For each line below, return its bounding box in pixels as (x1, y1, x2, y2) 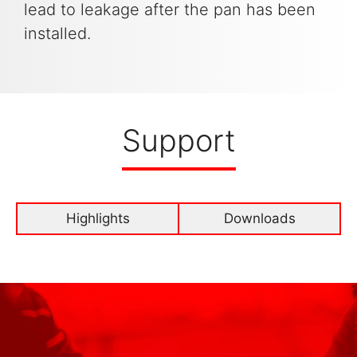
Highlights (65, 210, 130, 227)
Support (121, 122, 236, 159)
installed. (24, 24, 91, 44)
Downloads (223, 210, 296, 227)
